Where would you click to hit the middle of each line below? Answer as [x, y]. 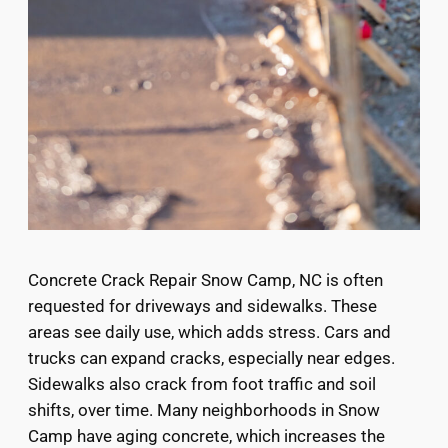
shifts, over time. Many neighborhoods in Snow [204, 409]
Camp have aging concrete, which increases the [206, 435]
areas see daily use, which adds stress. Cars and [209, 331]
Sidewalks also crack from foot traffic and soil [202, 383]
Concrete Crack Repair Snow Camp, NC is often [205, 279]
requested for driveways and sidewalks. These [202, 305]
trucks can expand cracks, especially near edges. [211, 357]
